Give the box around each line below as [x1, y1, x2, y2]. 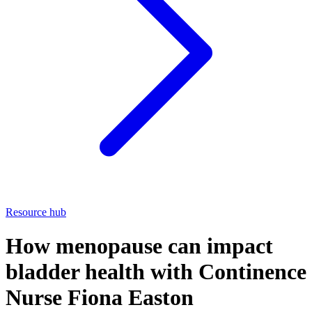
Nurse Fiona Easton [6, 285, 194, 311]
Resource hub [6, 205, 66, 218]
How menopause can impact [6, 233, 273, 259]
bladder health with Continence [6, 259, 306, 285]
